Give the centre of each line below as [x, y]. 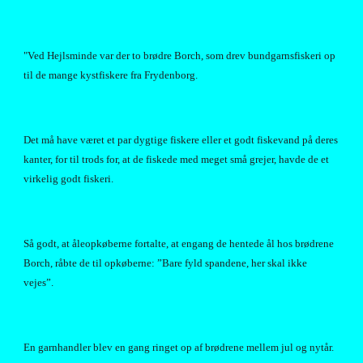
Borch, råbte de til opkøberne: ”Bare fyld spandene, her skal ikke [166, 263]
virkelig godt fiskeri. [69, 179]
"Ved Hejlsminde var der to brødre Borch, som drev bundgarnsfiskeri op [180, 56]
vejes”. [39, 282]
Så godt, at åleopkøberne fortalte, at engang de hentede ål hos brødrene [179, 243]
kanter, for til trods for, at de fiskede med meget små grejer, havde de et [177, 159]
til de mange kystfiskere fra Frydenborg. [111, 75]
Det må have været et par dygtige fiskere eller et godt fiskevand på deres [181, 140]
